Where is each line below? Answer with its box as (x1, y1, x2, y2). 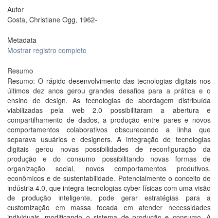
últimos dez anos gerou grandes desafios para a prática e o (7, 86, 211, 95)
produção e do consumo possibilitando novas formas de (7, 154, 211, 163)
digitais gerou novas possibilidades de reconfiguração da (7, 144, 211, 154)
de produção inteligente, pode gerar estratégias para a (7, 193, 211, 202)
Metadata (7, 35, 36, 45)
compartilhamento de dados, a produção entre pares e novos (7, 115, 211, 125)
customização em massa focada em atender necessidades (7, 202, 211, 212)
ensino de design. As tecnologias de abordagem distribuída (7, 95, 211, 105)
